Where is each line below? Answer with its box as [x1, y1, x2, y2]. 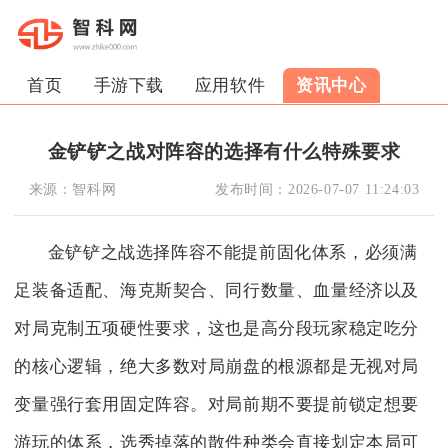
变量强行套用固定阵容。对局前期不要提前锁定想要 [14, 394, 420, 414]
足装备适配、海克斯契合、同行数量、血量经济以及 [14, 280, 420, 300]
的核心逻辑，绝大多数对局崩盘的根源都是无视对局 [14, 356, 420, 376]
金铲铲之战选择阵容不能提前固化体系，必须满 [47, 242, 418, 262]
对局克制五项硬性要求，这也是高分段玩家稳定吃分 [14, 318, 420, 338]
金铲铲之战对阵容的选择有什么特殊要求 [47, 138, 401, 163]
